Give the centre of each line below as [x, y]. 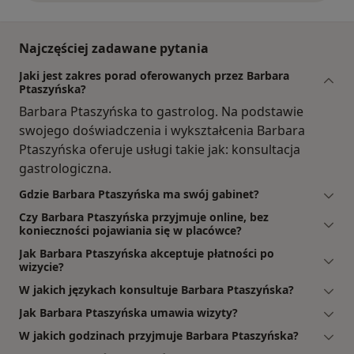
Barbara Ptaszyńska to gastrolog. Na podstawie [161, 112]
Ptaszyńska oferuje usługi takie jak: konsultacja [160, 150]
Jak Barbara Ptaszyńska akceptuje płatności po [147, 254]
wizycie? [41, 267]
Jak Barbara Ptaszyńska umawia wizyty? [128, 313]
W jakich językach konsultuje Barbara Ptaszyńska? [156, 290]
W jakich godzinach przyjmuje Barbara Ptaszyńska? [159, 336]
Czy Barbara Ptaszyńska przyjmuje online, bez [144, 217]
